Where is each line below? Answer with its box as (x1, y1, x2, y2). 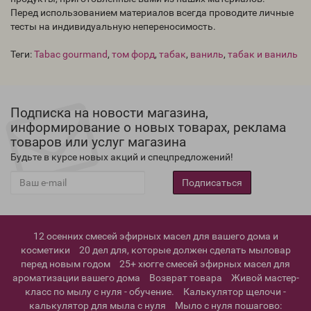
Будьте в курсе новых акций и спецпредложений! (10, 151, 233, 162)
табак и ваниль (228, 49, 298, 60)
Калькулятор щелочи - (183, 286, 286, 297)
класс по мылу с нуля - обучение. (25, 286, 174, 297)
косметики (20, 244, 70, 255)
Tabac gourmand (34, 49, 108, 60)
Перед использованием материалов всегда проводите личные (10, 7, 294, 18)
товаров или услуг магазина (10, 134, 186, 150)
